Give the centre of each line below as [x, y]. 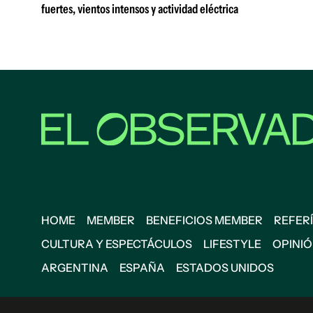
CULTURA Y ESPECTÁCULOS [117, 244]
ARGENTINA [75, 268]
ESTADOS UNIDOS [225, 268]
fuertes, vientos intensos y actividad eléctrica [140, 9]
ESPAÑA [142, 268]
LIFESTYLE [232, 244]
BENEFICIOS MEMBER [204, 220]
